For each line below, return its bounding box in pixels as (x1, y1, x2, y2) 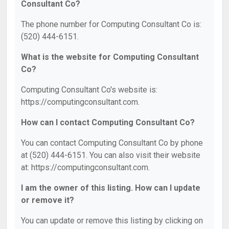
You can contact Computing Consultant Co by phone (21, 138, 203, 148)
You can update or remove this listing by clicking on (21, 216, 203, 225)
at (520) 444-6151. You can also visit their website (21, 150, 200, 160)
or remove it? (21, 195, 74, 205)
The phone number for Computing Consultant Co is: (21, 19, 201, 29)
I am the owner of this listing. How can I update (21, 183, 200, 193)
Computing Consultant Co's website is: (21, 85, 157, 95)
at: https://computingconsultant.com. (21, 163, 150, 172)
